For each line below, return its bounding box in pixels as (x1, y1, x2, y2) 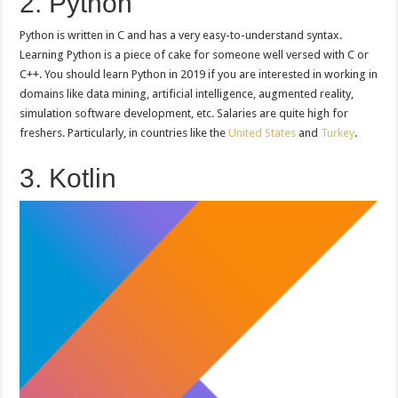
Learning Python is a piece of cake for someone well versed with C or (20, 48, 370, 61)
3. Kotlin (20, 163, 117, 193)
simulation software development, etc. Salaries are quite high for (20, 107, 349, 120)
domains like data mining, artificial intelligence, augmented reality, (20, 87, 354, 100)
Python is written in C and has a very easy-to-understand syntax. (20, 28, 343, 42)
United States (228, 126, 297, 139)
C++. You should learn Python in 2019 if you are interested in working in (20, 68, 378, 81)
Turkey (321, 126, 355, 139)
